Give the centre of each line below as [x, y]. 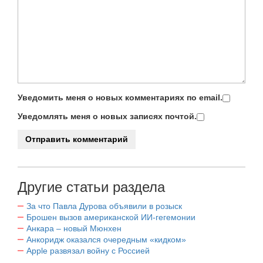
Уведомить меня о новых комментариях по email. [120, 97]
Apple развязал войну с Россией [88, 250]
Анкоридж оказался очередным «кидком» [106, 239]
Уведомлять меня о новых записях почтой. [107, 116]
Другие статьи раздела [91, 187]
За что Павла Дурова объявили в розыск [104, 206]
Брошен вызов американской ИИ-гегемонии [111, 217]
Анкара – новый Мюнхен [74, 228]
